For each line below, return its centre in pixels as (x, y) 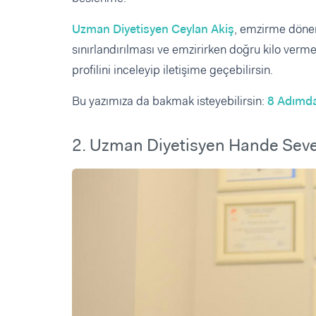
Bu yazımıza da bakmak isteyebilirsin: (170, 101)
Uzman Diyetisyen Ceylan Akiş (153, 29)
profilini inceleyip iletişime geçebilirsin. (172, 69)
